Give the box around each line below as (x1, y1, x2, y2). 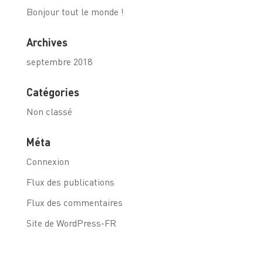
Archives (26, 35, 68, 49)
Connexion (26, 154, 69, 167)
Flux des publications (26, 175, 114, 188)
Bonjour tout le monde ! (26, 5, 124, 18)
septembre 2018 (26, 55, 92, 68)
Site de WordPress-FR (26, 216, 116, 229)
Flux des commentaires (26, 195, 123, 208)
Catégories (26, 85, 79, 99)
